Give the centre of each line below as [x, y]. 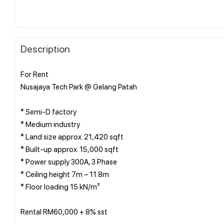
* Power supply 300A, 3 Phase [69, 161]
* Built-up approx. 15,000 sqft [69, 149]
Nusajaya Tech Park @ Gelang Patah [79, 86]
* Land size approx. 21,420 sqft [72, 136]
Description [45, 48]
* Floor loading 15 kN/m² [60, 186]
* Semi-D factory [48, 111]
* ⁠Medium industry [50, 124]
